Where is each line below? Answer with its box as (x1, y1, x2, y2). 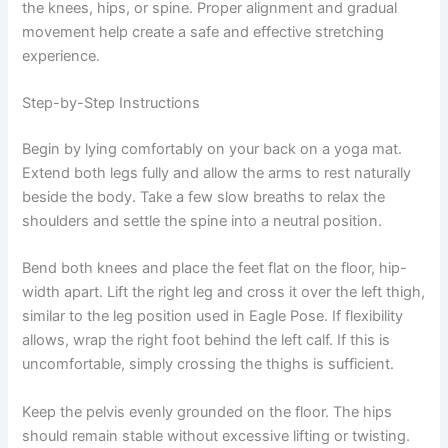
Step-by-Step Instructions (22, 94, 201, 113)
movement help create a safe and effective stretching (22, 22, 385, 41)
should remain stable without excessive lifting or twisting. (22, 426, 411, 445)
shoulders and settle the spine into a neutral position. (22, 211, 383, 230)
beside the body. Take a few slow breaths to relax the (22, 187, 386, 206)
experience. (22, 46, 101, 65)
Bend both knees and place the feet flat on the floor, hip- (22, 259, 408, 278)
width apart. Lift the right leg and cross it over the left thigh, (22, 283, 426, 302)
